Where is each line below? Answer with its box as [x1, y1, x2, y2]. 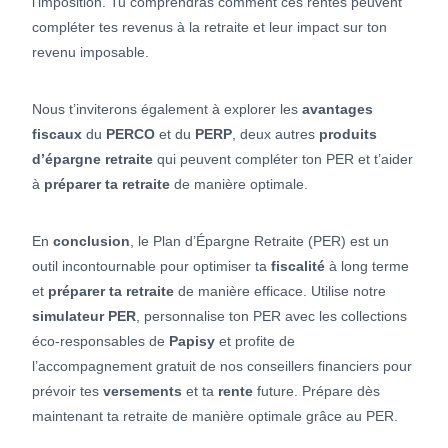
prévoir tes [32, 383, 103, 400]
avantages [302, 101, 373, 118]
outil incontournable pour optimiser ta [32, 258, 271, 275]
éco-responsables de [32, 333, 169, 350]
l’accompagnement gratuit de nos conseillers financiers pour [32, 358, 412, 375]
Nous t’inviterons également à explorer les [32, 101, 302, 118]
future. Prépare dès [253, 383, 380, 400]
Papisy [169, 333, 215, 350]
